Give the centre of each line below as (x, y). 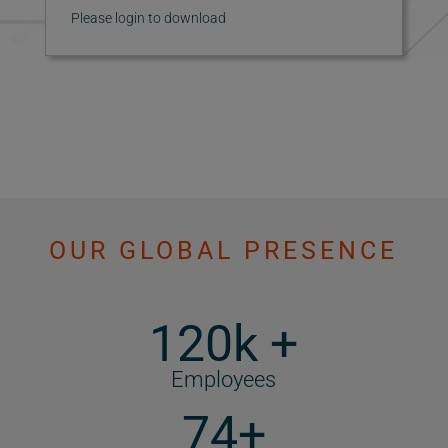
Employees (224, 380)
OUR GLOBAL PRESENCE (224, 251)
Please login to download (148, 18)
